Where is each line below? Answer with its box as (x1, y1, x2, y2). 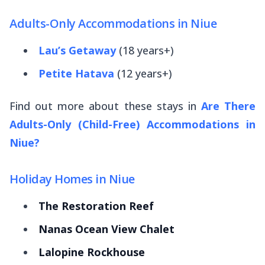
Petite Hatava (38, 66, 114, 80)
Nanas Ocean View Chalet (38, 221, 174, 236)
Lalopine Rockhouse (38, 244, 145, 259)
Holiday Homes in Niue (9, 170, 135, 187)
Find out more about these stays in (9, 98, 196, 113)
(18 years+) (116, 43, 174, 57)
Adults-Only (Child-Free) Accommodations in (9, 117, 256, 131)
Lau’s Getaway (38, 43, 116, 57)
